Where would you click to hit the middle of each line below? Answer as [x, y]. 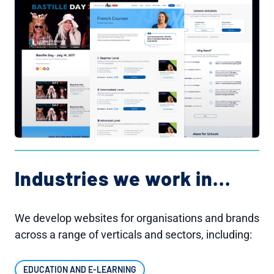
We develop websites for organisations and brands [137, 218]
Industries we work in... [123, 178]
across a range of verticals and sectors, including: [133, 234]
